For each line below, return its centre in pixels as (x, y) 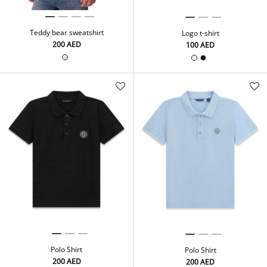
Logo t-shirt (200, 33)
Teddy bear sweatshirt (66, 33)
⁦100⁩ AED (200, 45)
